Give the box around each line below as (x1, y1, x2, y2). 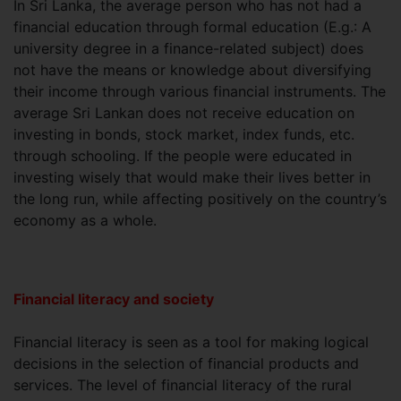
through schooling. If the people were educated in (13, 147, 352, 166)
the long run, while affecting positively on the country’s (13, 190, 387, 209)
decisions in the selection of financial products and (13, 354, 359, 373)
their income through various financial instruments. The (13, 82, 386, 101)
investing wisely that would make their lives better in (13, 168, 371, 187)
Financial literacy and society (13, 290, 214, 309)
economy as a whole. (13, 211, 161, 230)
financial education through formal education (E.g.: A (13, 18, 371, 37)
